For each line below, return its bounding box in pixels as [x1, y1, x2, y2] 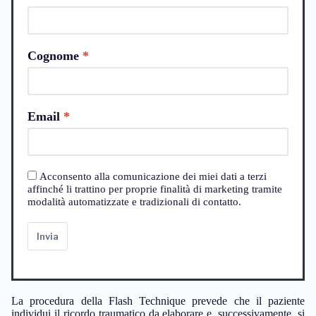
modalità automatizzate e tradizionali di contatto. [28, 196, 241, 207]
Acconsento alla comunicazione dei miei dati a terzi [39, 171, 267, 182]
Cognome [28, 49, 79, 63]
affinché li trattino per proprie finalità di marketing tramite [28, 183, 282, 195]
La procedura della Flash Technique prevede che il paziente [11, 295, 305, 307]
